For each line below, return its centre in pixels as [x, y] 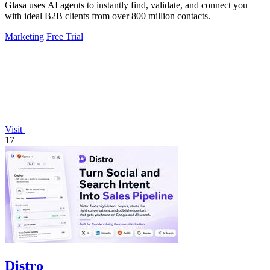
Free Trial [65, 36]
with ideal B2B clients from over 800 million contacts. [108, 16]
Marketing [24, 36]
